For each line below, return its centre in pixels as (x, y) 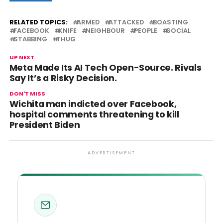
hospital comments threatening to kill (94, 114)
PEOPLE (145, 31)
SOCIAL (178, 31)
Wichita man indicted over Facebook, (93, 104)
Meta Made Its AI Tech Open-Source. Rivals (105, 68)
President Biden (45, 125)
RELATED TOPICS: (38, 22)
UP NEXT (22, 57)
